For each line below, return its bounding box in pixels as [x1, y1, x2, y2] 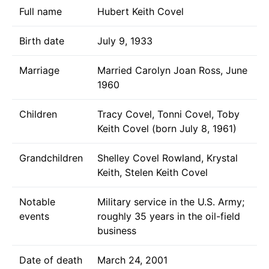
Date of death [19, 253, 82, 266]
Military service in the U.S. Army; [97, 195, 244, 208]
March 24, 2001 [97, 253, 168, 266]
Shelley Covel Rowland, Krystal [97, 151, 238, 164]
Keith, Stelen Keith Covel [97, 166, 208, 178]
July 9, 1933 [97, 34, 153, 47]
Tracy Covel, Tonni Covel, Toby [97, 107, 240, 120]
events [19, 210, 49, 222]
